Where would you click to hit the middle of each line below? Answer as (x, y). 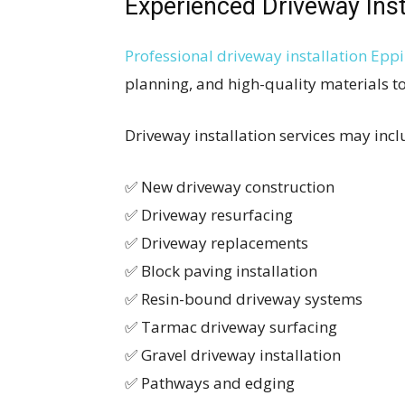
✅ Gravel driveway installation (233, 355)
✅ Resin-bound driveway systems (244, 299)
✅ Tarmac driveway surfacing (231, 327)
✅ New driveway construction (230, 187)
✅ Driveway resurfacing (209, 215)
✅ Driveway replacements (217, 243)
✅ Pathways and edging (210, 383)
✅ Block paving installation (221, 271)
